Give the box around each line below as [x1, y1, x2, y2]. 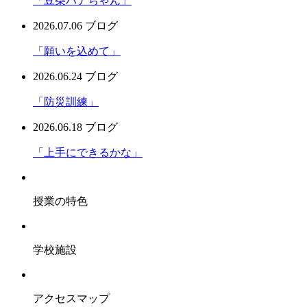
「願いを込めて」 [33, 45, 121, 57]
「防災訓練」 [33, 95, 99, 108]
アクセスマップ [33, 292, 110, 304]
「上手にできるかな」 [33, 146, 143, 158]
